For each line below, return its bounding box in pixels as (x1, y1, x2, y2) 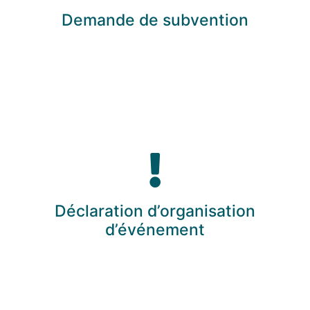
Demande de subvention (62, 10, 248, 30)
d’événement (105, 220, 205, 240)
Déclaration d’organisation (55, 201, 255, 221)
